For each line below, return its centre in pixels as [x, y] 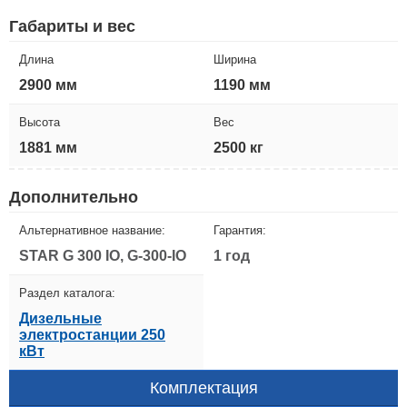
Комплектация [203, 387]
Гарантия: [240, 230]
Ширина [235, 59]
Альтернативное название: [92, 230]
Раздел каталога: [67, 293]
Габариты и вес [72, 26]
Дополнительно [74, 197]
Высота [40, 122]
